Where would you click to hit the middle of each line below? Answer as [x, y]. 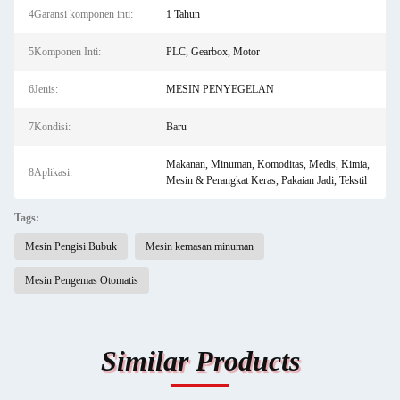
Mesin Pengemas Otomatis [82, 280]
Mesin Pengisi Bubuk [71, 246]
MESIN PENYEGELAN [220, 89]
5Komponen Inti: [65, 52]
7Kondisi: [50, 127]
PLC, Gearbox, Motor [212, 52]
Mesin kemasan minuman [200, 246]
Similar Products [200, 361]
